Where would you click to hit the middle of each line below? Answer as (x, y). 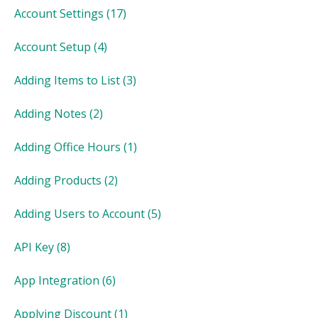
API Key (34, 247)
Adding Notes (50, 113)
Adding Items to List (67, 80)
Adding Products (58, 180)
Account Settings (59, 13)
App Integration (57, 280)
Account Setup (53, 46)
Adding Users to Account (79, 213)
